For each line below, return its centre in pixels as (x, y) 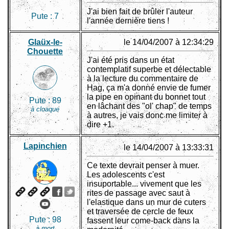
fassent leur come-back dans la (143, 221)
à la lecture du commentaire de (143, 79)
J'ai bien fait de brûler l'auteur (140, 12)
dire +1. (100, 125)
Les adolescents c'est (126, 175)
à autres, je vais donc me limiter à (147, 116)
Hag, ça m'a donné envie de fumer (149, 88)
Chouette (45, 52)
